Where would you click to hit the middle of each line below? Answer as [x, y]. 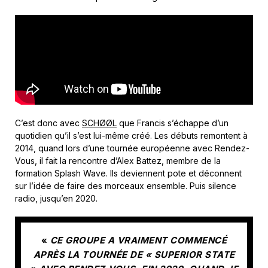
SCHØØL [99, 123]
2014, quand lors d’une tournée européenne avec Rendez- [132, 148]
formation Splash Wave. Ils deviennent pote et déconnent [128, 173]
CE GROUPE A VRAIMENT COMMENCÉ [138, 240]
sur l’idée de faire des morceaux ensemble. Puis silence [126, 185]
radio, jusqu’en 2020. [56, 198]
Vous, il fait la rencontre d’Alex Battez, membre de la [118, 160]
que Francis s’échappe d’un [173, 123]
